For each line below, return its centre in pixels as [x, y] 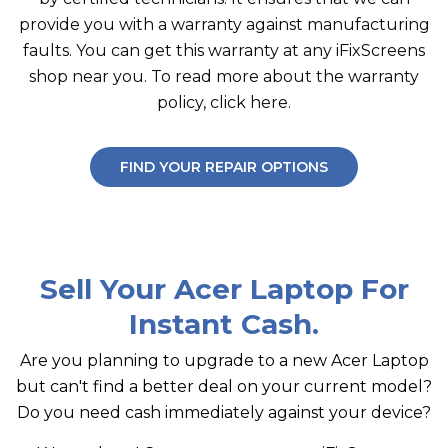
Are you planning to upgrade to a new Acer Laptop [224, 360]
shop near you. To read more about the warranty [224, 76]
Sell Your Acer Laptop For [224, 289]
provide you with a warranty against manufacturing [224, 24]
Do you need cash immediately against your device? [224, 412]
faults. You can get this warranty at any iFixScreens [224, 50]
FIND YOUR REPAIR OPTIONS [224, 167]
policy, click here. [224, 102]
